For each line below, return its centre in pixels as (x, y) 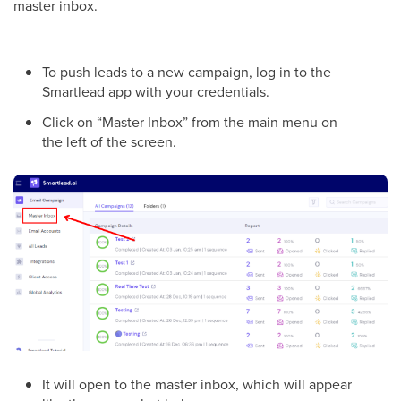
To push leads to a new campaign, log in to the (187, 72)
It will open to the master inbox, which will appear (197, 384)
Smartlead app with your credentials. (158, 91)
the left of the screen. (109, 141)
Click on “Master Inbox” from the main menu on (190, 122)
